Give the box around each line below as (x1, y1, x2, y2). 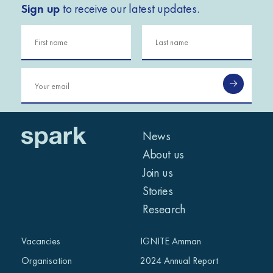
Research (143, 200, 186, 217)
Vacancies (21, 235, 60, 248)
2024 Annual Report (140, 254, 219, 268)
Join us (143, 164, 173, 180)
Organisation (21, 254, 72, 268)
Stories (143, 182, 173, 199)
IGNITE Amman (140, 235, 202, 248)
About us (143, 146, 184, 162)
